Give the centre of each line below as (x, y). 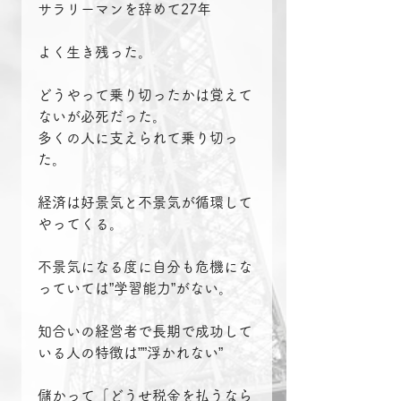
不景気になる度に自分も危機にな (145, 267)
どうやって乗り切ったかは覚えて (145, 95)
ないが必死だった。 (102, 117)
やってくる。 (81, 224)
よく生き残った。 (95, 52)
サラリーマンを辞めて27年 (124, 9)
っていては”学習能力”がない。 (135, 289)
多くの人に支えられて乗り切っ (138, 138)
